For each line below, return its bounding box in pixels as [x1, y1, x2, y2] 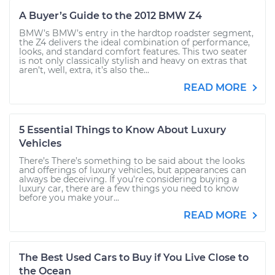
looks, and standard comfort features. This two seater [19, 46, 247, 57]
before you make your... [19, 192, 119, 203]
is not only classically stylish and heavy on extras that [19, 55, 247, 66]
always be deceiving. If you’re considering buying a [19, 174, 237, 185]
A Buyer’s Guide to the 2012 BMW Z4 [19, 10, 202, 21]
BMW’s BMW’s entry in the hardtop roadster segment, [19, 28, 254, 39]
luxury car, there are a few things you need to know [19, 183, 239, 194]
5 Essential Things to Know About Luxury [19, 124, 226, 136]
